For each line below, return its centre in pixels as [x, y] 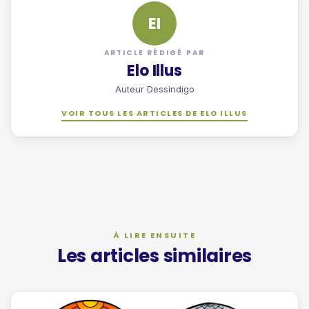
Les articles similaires [154, 256]
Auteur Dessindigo [154, 89]
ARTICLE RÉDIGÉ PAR [154, 53]
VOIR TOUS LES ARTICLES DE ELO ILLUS [154, 113]
